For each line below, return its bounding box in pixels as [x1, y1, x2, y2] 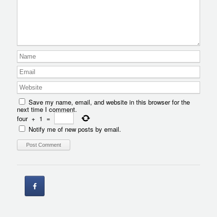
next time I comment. [16, 105, 77, 114]
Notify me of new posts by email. [28, 124, 121, 134]
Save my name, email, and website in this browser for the [28, 97, 190, 107]
